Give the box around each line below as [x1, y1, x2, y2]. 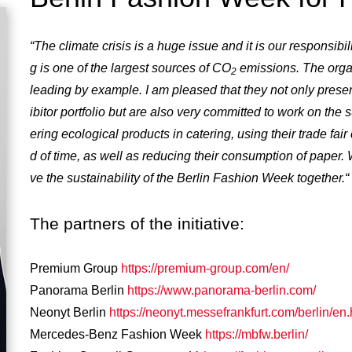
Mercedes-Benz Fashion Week [29, 327, 205, 341]
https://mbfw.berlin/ [204, 327, 308, 341]
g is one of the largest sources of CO [29, 60, 231, 75]
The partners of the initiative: [29, 214, 244, 233]
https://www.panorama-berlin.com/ [126, 283, 316, 297]
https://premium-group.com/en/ [120, 261, 289, 275]
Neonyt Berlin [29, 305, 109, 319]
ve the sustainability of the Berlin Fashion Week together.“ [29, 170, 349, 185]
